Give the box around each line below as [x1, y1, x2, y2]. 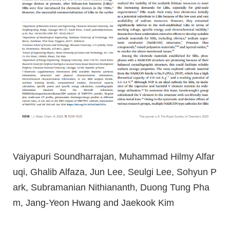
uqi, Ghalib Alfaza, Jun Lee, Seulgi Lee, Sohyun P [13, 166, 217, 177]
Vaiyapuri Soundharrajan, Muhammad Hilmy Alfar [13, 151, 215, 162]
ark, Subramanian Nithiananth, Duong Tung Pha [13, 182, 209, 193]
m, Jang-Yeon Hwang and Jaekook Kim [13, 197, 174, 208]
